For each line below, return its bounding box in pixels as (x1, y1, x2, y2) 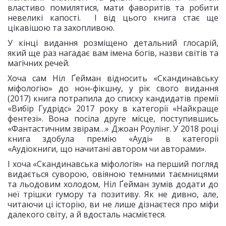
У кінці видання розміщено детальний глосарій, (8, 37, 218, 48)
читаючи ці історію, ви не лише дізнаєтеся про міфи (8, 199, 218, 210)
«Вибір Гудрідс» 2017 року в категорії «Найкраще (8, 103, 218, 114)
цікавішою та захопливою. (8, 22, 115, 33)
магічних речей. (8, 58, 70, 69)
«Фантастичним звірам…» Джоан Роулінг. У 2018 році (8, 123, 218, 134)
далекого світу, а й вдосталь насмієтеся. (8, 209, 166, 220)
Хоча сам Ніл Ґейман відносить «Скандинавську (8, 73, 218, 84)
